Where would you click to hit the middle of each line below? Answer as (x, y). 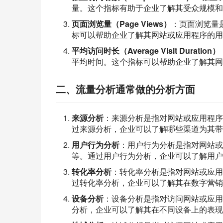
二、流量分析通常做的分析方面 (125, 89)
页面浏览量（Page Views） (121, 24)
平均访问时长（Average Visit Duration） (146, 51)
